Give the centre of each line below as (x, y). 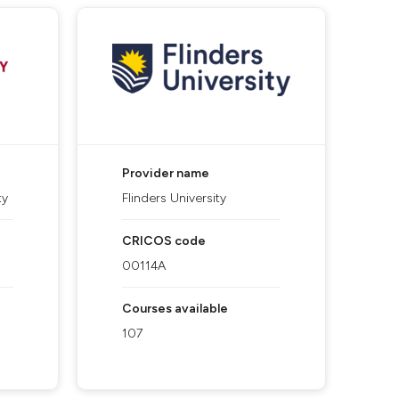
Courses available (175, 309)
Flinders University (174, 198)
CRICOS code (164, 241)
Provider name (166, 173)
